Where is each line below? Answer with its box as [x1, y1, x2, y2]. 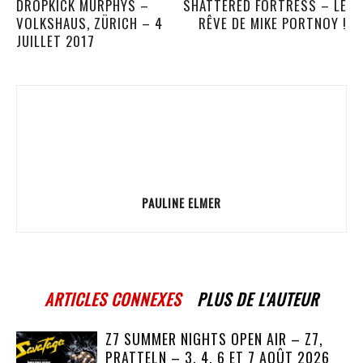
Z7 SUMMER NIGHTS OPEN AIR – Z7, [105, 328, 323, 349]
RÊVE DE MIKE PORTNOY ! [199, 13, 347, 33]
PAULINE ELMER [142, 194, 221, 211]
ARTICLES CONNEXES [45, 287, 181, 311]
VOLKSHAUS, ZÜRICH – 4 [16, 13, 163, 33]
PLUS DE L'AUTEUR [197, 287, 318, 311]
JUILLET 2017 [16, 31, 95, 51]
